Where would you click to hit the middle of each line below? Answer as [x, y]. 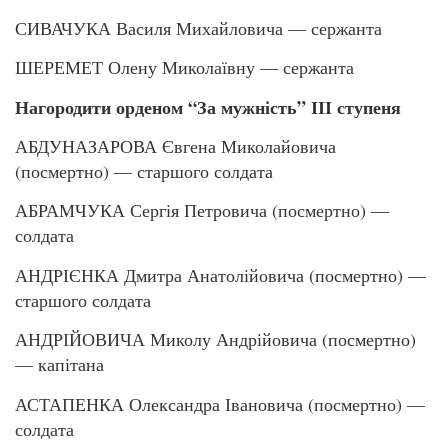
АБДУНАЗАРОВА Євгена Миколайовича [175, 146]
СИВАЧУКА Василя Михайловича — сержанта [198, 27]
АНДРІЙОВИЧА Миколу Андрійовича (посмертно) [215, 339]
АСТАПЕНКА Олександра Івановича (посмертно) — [220, 403]
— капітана [59, 364]
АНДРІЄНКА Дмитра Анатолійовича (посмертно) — [220, 274]
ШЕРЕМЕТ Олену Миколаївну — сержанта [184, 67]
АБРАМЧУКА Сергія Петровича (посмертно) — [202, 210]
